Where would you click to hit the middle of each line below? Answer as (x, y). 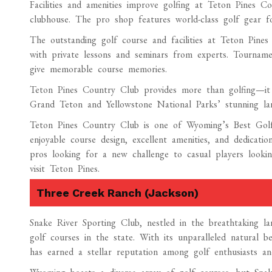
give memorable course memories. (98, 69)
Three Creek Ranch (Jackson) (117, 193)
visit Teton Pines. (64, 168)
